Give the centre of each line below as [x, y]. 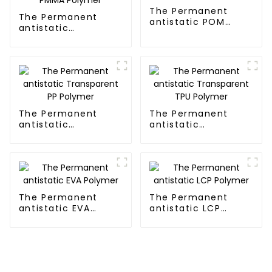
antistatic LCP [185, 209]
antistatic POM [187, 22]
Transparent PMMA [66, 39]
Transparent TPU [192, 136]
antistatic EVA [54, 209]
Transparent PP [57, 136]
